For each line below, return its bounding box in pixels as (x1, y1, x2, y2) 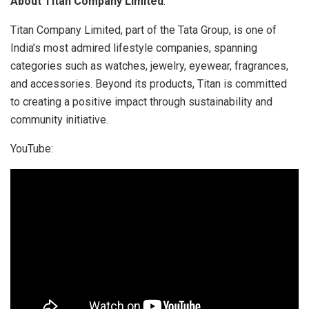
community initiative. (10, 112, 108, 126)
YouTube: (10, 141, 53, 155)
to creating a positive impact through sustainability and (10, 94, 272, 108)
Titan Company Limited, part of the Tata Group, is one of (10, 23, 277, 37)
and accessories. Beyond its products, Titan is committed (10, 77, 287, 90)
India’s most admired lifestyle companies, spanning (10, 41, 257, 54)
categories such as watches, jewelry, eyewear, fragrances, (10, 59, 288, 72)
